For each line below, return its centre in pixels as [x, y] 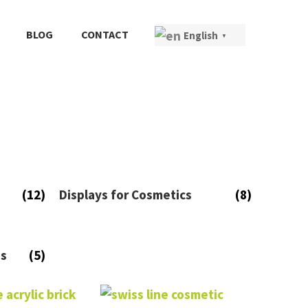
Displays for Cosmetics [125, 195]
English [200, 35]
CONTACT [104, 34]
